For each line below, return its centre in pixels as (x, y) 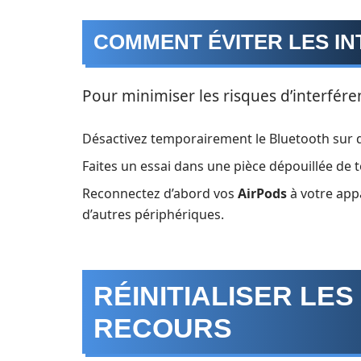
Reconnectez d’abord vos (160, 193)
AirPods (262, 193)
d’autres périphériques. (153, 214)
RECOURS (163, 328)
